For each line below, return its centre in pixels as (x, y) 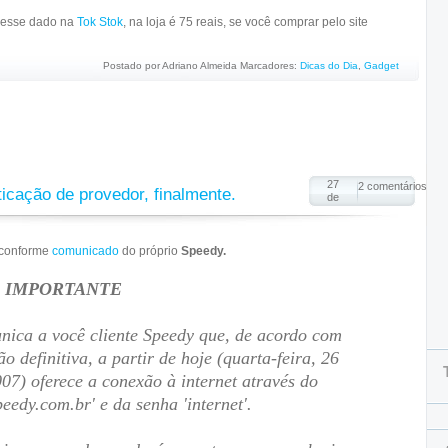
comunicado (85, 251)
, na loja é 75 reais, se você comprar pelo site (245, 22)
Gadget (381, 65)
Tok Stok (100, 22)
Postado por (132, 65)
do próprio (150, 251)
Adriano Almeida (199, 65)
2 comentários (392, 186)
